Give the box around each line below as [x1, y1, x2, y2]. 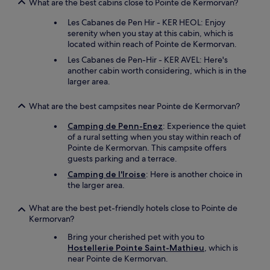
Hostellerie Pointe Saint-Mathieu [67, 242, 204, 253]
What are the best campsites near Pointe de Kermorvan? [29, 101, 240, 111]
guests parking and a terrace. [67, 153, 177, 164]
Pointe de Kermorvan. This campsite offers [67, 142, 227, 153]
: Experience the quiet [163, 121, 246, 131]
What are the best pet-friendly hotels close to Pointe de [29, 202, 237, 213]
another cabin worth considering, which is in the [67, 65, 246, 76]
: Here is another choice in [146, 169, 242, 180]
